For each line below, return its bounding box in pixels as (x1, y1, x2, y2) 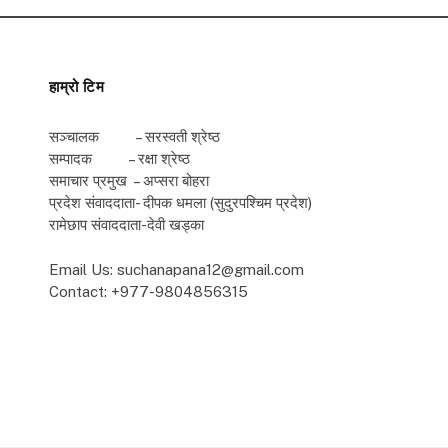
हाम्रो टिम (49, 78, 105, 96)
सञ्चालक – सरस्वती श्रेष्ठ (49, 128, 220, 145)
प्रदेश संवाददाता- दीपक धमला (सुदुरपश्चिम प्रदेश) (49, 194, 312, 211)
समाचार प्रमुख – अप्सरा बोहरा (49, 172, 209, 189)
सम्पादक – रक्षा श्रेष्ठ (49, 150, 190, 167)
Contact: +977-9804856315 (49, 283, 248, 301)
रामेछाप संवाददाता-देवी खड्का (49, 216, 204, 233)
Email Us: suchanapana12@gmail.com (49, 261, 304, 279)
